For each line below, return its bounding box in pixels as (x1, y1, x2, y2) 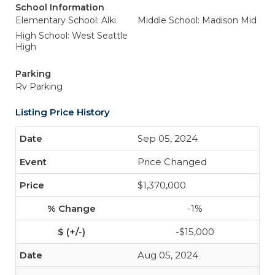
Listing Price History (15, 106, 110, 118)
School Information (15, 2, 104, 13)
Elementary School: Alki (15, 15, 116, 26)
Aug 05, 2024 (137, 249, 198, 261)
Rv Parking (15, 81, 63, 92)
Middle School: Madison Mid (137, 15, 257, 26)
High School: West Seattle (15, 30, 128, 41)
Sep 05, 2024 (137, 133, 198, 144)
